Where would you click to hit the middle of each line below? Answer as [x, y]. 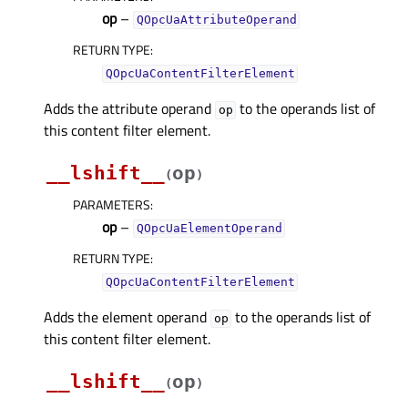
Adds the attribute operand [129, 109]
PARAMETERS [112, 205]
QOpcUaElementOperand [209, 229]
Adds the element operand [127, 317]
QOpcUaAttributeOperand [216, 20]
